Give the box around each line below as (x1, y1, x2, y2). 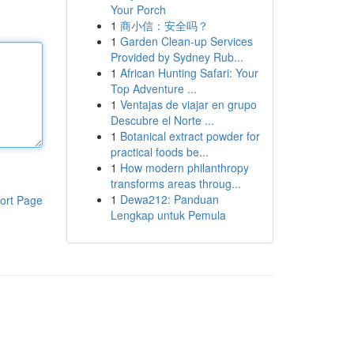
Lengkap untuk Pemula (110, 207, 226, 223)
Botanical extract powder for (119, 128, 260, 144)
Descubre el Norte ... (110, 112, 214, 128)
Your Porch (110, 2, 166, 17)
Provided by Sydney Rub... (110, 49, 243, 65)
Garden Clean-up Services (119, 33, 253, 49)
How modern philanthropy (119, 160, 249, 175)
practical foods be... (110, 144, 209, 160)
